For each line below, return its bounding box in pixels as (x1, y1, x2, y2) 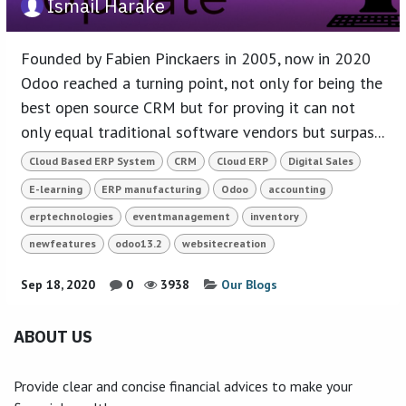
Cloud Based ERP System (28, 154, 155, 169)
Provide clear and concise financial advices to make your (14, 377, 353, 396)
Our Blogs (221, 276, 277, 294)
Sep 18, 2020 (21, 276, 95, 294)
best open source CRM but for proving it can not (21, 96, 355, 118)
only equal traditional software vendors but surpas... (21, 121, 384, 142)
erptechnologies (28, 208, 113, 223)
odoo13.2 (115, 237, 163, 251)
